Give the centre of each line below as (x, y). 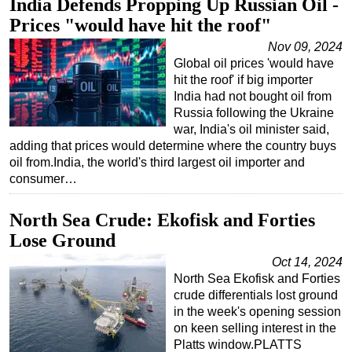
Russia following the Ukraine (254, 112)
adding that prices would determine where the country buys (173, 145)
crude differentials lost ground (256, 295)
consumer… (43, 178)
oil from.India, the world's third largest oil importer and (157, 162)
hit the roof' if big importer (243, 79)
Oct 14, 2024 (307, 262)
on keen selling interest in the (255, 328)
